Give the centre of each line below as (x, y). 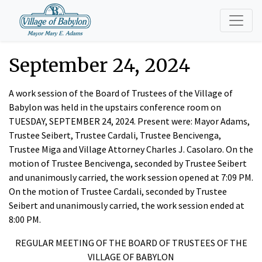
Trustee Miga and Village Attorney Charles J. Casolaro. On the (131, 149)
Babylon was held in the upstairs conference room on (115, 107)
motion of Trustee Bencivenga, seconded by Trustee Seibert (128, 163)
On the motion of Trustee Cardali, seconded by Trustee (118, 191)
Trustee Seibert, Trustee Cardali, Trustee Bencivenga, (115, 135)
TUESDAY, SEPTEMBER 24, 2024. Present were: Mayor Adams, (129, 121)
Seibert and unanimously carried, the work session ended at (127, 205)
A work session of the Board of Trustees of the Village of (121, 93)
